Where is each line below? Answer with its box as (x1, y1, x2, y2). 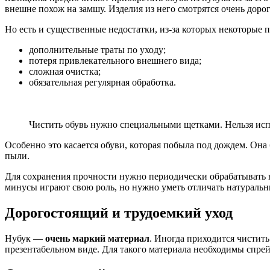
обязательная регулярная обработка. (29, 77, 176, 87)
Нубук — (5, 233, 45, 243)
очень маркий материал (45, 233, 149, 243)
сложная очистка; (29, 66, 101, 77)
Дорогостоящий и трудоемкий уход (5, 204, 233, 221)
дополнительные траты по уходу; (29, 44, 166, 55)
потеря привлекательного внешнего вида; (29, 55, 201, 66)
